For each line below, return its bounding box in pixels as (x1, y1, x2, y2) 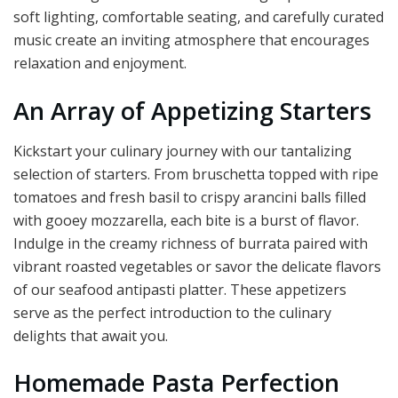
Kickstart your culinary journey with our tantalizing (13, 140, 352, 161)
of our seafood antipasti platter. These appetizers (13, 279, 346, 299)
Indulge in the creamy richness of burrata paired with (13, 233, 368, 253)
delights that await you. (13, 325, 168, 346)
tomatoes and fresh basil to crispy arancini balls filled (13, 187, 366, 207)
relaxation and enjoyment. (13, 53, 187, 74)
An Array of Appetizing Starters (13, 93, 371, 127)
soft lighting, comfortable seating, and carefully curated (13, 7, 384, 28)
